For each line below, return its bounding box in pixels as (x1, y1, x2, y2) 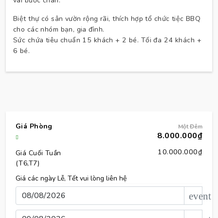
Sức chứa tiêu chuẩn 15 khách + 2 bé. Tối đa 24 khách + (13, 35, 201, 45)
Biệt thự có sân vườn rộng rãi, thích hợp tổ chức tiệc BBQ (13, 14, 201, 23)
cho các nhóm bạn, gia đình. (13, 24, 105, 34)
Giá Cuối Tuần (16, 148, 61, 158)
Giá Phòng (16, 121, 53, 131)
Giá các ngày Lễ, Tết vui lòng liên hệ (16, 173, 127, 183)
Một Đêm (178, 122, 202, 130)
